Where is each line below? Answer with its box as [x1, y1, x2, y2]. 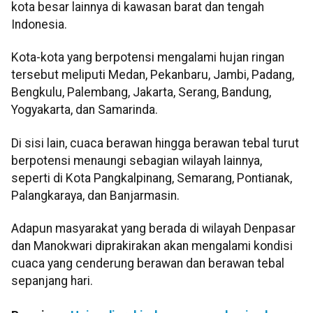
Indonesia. [11, 17, 67, 31]
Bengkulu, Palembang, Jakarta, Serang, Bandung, [11, 85, 271, 100]
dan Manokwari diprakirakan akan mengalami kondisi [11, 239, 293, 254]
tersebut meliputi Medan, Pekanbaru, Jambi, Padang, [11, 68, 294, 82]
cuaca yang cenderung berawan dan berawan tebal [11, 256, 284, 271]
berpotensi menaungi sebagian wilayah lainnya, [11, 153, 262, 168]
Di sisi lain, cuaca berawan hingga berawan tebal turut [11, 136, 299, 150]
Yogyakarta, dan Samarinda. [11, 103, 158, 117]
